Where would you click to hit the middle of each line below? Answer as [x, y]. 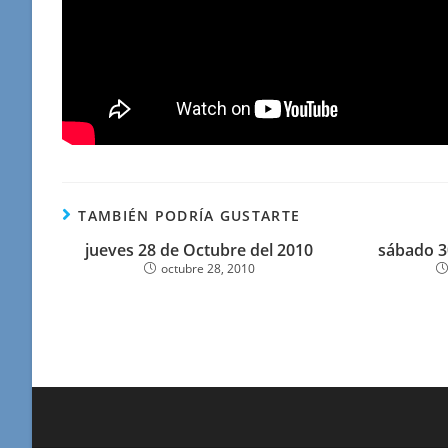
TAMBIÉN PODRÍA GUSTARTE [189, 215]
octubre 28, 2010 [207, 268]
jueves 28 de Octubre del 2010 [199, 250]
